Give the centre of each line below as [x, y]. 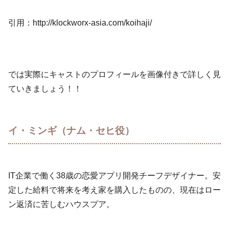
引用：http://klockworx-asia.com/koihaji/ [80, 23]
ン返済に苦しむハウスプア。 [61, 204]
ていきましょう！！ [45, 88]
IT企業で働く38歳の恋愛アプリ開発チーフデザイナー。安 [114, 176]
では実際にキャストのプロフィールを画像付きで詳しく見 [114, 74]
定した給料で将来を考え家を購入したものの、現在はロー [114, 190]
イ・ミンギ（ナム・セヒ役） [71, 131]
